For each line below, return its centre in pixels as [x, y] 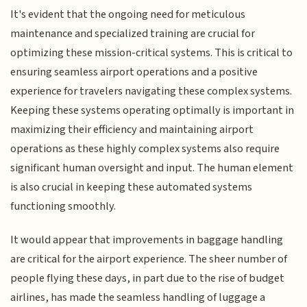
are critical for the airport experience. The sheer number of [149, 259]
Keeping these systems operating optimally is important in [152, 111]
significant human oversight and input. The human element [152, 168]
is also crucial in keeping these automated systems [132, 187]
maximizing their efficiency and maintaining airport [132, 130]
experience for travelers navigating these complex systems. [151, 91]
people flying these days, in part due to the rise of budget [148, 278]
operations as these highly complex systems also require [145, 149]
